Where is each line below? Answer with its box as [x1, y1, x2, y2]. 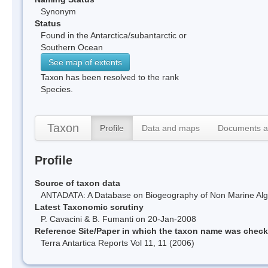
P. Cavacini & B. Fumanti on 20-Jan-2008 [41, 214, 196, 224]
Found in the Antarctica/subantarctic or [41, 30, 187, 40]
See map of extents [48, 57, 122, 67]
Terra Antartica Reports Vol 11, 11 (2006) [41, 237, 194, 248]
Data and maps [142, 123, 200, 133]
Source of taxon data [35, 178, 120, 188]
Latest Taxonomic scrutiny [35, 202, 144, 212]
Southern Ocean [41, 42, 103, 52]
